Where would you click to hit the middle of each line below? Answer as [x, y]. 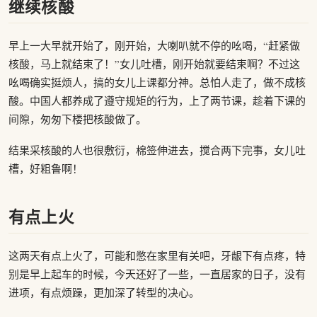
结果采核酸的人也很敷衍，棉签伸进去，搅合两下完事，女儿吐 [157, 150]
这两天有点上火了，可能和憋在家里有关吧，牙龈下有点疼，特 [157, 255]
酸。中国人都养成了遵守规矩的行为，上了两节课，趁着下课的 [157, 100]
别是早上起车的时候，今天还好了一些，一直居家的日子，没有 [157, 274]
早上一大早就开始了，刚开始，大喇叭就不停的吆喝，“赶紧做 [154, 45]
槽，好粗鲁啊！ [46, 168]
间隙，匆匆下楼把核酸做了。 [77, 119]
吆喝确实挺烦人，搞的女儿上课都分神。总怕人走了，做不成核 [157, 82]
